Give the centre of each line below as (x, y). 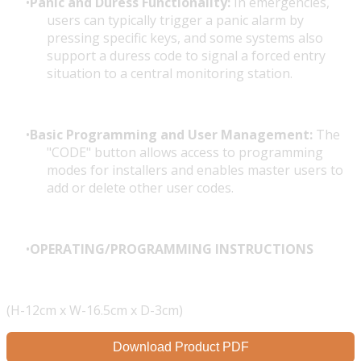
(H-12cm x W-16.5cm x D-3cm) (95, 311)
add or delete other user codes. (140, 188)
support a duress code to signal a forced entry (186, 56)
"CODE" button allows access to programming (185, 153)
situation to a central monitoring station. (170, 74)
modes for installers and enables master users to (195, 170)
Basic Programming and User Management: (171, 135)
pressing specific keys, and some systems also (185, 38)
